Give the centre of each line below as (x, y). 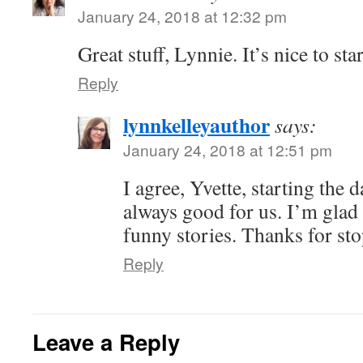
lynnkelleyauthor (196, 125)
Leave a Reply (106, 342)
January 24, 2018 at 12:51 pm (228, 149)
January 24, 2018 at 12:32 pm (182, 16)
